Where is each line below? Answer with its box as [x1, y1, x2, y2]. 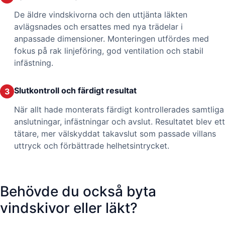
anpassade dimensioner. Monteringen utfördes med [14, 34, 209, 44]
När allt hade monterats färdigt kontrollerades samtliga [14, 104, 224, 115]
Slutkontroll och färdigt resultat [14, 85, 137, 95]
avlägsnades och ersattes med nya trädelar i [14, 22, 183, 32]
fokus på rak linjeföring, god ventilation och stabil [14, 46, 203, 56]
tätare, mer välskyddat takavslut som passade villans [14, 129, 216, 139]
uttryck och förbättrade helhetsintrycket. [14, 141, 169, 151]
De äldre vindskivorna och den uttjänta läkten [14, 10, 187, 20]
